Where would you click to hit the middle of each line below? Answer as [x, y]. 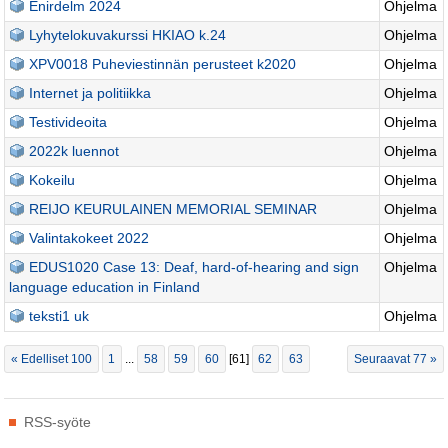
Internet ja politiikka [90, 93]
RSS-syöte [57, 422]
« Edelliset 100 [51, 359]
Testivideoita [68, 122]
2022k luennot [74, 151]
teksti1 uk [59, 316]
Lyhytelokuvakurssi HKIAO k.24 [128, 35]
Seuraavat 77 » [396, 359]
